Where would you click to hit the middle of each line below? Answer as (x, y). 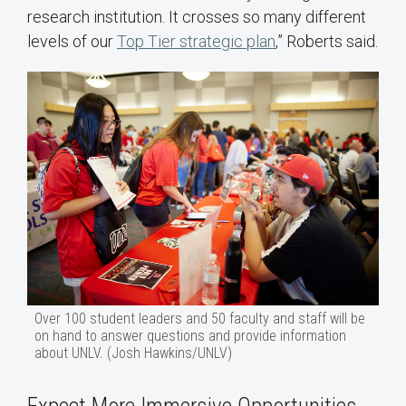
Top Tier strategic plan (196, 41)
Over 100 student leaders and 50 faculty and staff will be (200, 319)
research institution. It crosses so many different (197, 16)
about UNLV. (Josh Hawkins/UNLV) (133, 353)
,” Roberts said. (327, 41)
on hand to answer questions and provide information (190, 336)
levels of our (72, 41)
